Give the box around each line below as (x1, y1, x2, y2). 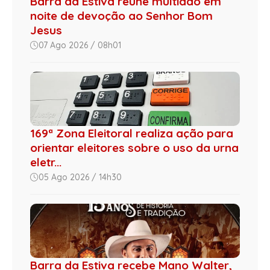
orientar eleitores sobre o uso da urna (30, 140, 239, 155)
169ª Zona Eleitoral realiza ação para (30, 125, 233, 140)
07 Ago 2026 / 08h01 (39, 39, 121, 51)
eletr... (30, 154, 61, 169)
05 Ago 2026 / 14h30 (39, 171, 122, 183)
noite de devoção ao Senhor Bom (30, 8, 213, 23)
